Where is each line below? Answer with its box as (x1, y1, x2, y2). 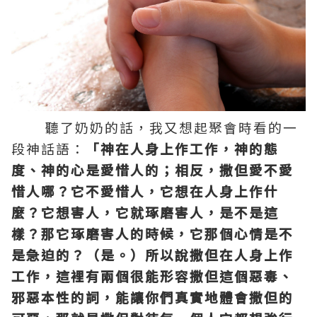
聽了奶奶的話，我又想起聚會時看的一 (11, 117, 298, 137)
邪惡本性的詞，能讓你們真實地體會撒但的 (11, 287, 294, 306)
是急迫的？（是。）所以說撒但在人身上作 (11, 245, 294, 264)
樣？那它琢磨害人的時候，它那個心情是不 (11, 224, 294, 243)
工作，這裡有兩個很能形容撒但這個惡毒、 (11, 266, 294, 285)
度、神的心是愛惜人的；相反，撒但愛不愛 (11, 160, 294, 179)
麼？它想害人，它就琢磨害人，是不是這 (11, 202, 279, 221)
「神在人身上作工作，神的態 (86, 139, 279, 158)
